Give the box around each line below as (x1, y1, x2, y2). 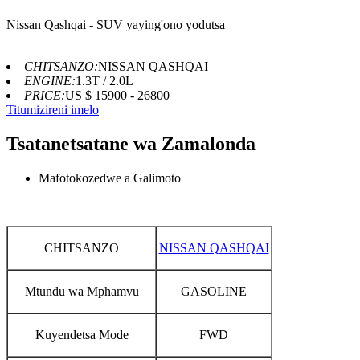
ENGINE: (24, 73, 76, 88)
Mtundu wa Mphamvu (24, 284, 139, 298)
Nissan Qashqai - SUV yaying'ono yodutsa (6, 17, 225, 31)
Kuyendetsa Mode (35, 327, 129, 342)
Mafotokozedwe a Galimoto (39, 170, 181, 185)
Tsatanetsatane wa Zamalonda (6, 133, 256, 154)
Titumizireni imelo (6, 102, 99, 117)
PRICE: (24, 88, 65, 102)
